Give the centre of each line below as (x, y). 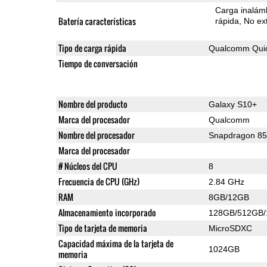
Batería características (97, 21)
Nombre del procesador (96, 135)
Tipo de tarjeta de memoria (103, 228)
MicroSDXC (230, 228)
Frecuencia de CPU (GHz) (99, 181)
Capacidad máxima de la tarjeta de (116, 243)
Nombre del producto (93, 104)
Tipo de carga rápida (92, 48)
